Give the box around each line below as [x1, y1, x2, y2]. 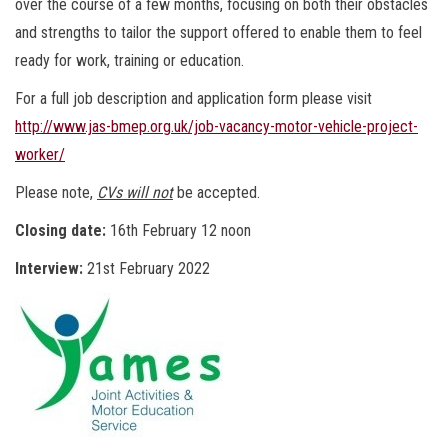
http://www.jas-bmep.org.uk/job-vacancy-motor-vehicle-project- [15, 117, 418, 137]
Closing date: [15, 221, 110, 241]
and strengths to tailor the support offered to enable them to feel [15, 23, 422, 43]
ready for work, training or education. [15, 51, 244, 71]
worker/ [15, 145, 65, 165]
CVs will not [97, 183, 173, 203]
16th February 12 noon [110, 221, 251, 241]
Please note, [15, 183, 97, 203]
